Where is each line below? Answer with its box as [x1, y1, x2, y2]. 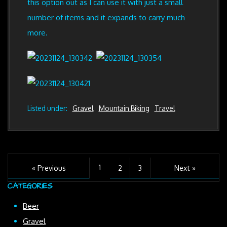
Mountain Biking [98, 103, 149, 112]
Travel [154, 103, 175, 112]
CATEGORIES [8, 180, 53, 192]
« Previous [31, 163, 66, 172]
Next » [174, 163, 196, 172]
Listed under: [27, 103, 67, 112]
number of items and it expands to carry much [27, 12, 185, 22]
